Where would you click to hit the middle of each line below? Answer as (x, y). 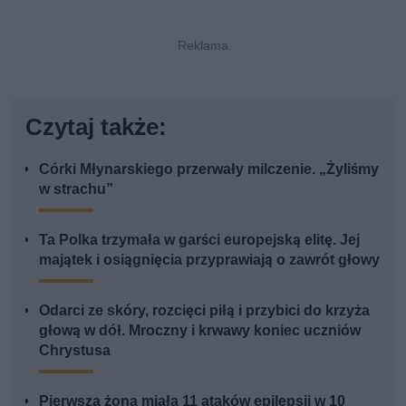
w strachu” (77, 188)
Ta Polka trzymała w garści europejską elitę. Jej (200, 239)
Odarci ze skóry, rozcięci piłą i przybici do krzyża (205, 310)
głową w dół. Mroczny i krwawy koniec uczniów (200, 330)
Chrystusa (75, 350)
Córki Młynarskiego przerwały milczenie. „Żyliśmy (209, 169)
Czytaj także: (97, 126)
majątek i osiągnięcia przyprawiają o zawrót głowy (210, 259)
